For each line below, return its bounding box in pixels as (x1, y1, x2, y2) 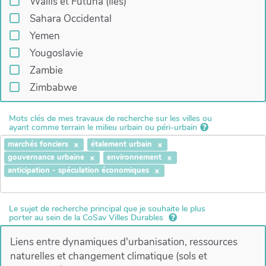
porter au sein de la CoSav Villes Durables (9, 212, 166, 224)
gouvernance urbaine (8, 152, 85, 163)
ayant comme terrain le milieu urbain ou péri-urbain (9, 121, 197, 133)
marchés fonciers (8, 139, 69, 150)
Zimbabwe (29, 81, 77, 95)
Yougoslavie (29, 46, 83, 61)
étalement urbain (91, 139, 153, 150)
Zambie (29, 64, 63, 78)
